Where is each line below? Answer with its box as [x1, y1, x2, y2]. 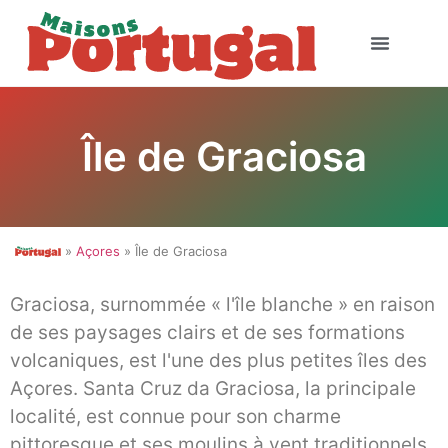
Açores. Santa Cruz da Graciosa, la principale [10, 377, 416, 401]
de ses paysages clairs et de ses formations [10, 321, 405, 345]
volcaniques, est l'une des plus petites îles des [10, 349, 427, 373]
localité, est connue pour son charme [10, 405, 341, 429]
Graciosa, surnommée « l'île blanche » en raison [10, 293, 435, 317]
